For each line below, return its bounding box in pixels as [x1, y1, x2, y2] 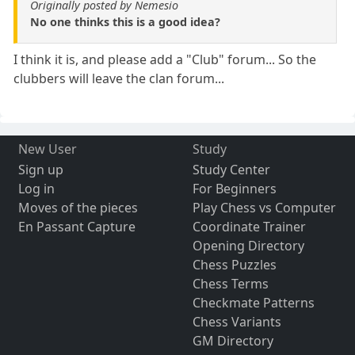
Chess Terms [192, 274, 269, 292]
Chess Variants [192, 312, 281, 330]
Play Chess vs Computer [192, 198, 336, 216]
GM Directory [192, 331, 273, 349]
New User [17, 139, 77, 158]
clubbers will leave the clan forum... [13, 69, 225, 87]
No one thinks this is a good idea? [30, 13, 220, 29]
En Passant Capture [17, 217, 136, 235]
